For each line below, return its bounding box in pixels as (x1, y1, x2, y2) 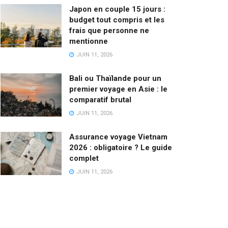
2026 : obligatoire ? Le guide (69, 142, 172, 152)
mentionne (69, 36, 108, 46)
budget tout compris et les (69, 15, 164, 24)
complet (69, 153, 99, 163)
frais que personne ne (69, 25, 149, 35)
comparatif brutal (69, 95, 131, 104)
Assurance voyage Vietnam (69, 132, 167, 141)
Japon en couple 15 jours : (69, 4, 165, 14)
